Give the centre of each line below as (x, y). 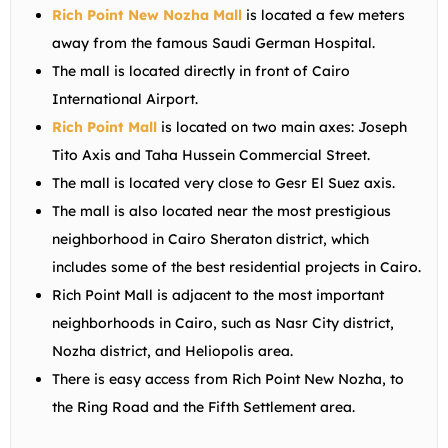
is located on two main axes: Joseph (284, 126)
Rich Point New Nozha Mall (147, 14)
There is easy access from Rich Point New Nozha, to (228, 378)
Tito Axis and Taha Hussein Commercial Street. (211, 154)
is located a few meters (323, 14)
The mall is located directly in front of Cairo (201, 70)
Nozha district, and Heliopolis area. (172, 350)
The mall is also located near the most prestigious (221, 210)
